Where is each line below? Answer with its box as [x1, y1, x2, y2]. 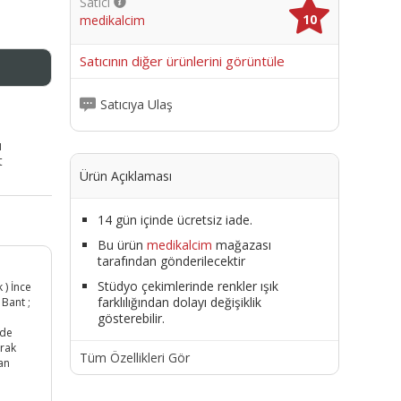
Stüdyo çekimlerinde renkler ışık [97, 277, 278, 294]
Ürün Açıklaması [79, 166, 172, 184]
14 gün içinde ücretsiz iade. [97, 210, 252, 228]
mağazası [211, 235, 271, 253]
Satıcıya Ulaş [99, 96, 173, 114]
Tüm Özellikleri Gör [79, 348, 190, 366]
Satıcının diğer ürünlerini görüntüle [79, 51, 285, 70]
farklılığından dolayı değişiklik [97, 293, 261, 311]
